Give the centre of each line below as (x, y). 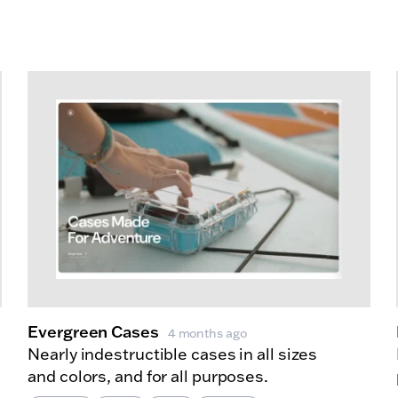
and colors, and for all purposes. (148, 376)
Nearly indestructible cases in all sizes (173, 354)
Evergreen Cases (93, 331)
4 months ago (207, 333)
